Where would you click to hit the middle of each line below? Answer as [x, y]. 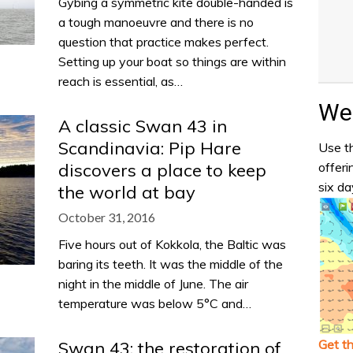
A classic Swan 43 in [143, 126]
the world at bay [127, 192]
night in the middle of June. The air [153, 284]
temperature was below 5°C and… [155, 303]
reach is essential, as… [121, 81]
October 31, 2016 [107, 217]
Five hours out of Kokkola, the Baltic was [172, 244]
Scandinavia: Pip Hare [150, 148]
